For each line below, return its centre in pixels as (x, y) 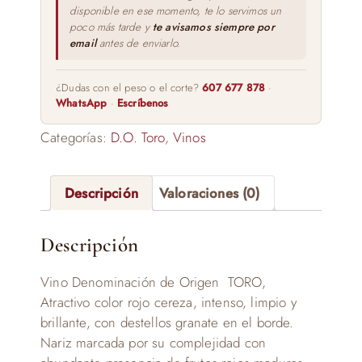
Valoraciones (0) (209, 193)
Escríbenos (143, 103)
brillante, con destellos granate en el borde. (167, 322)
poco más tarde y (111, 27)
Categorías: (76, 137)
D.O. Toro (138, 137)
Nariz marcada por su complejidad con (154, 342)
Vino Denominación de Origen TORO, (155, 282)
